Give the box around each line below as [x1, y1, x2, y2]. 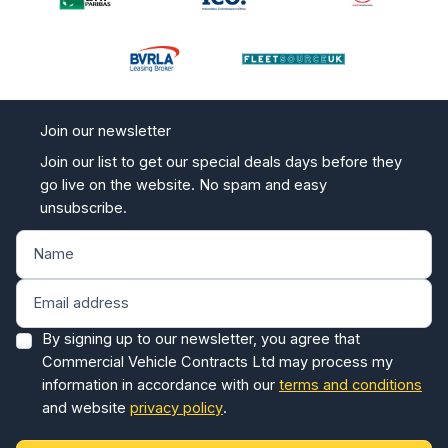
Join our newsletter [40, 121, 171, 140]
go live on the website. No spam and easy [40, 175, 327, 194]
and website [42, 398, 130, 417]
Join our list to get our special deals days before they [40, 152, 402, 171]
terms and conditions [279, 375, 422, 394]
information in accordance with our [42, 375, 279, 394]
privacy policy [130, 398, 223, 417]
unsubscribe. [40, 198, 127, 217]
